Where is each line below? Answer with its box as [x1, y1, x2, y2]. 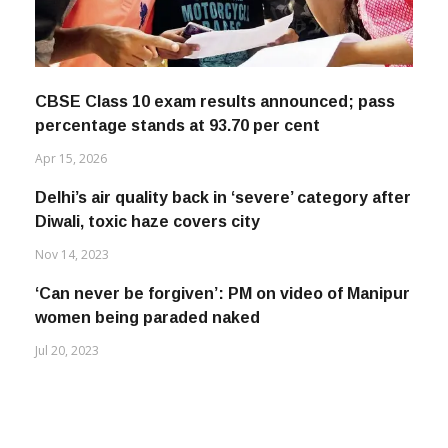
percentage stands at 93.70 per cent [35, 96, 320, 114]
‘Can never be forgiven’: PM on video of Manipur [35, 264, 410, 282]
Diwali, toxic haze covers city [35, 192, 260, 210]
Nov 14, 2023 [35, 225, 109, 243]
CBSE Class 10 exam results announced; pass [35, 72, 395, 90]
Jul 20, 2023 [35, 321, 99, 339]
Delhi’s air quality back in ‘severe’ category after [35, 168, 411, 186]
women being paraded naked [35, 288, 260, 306]
